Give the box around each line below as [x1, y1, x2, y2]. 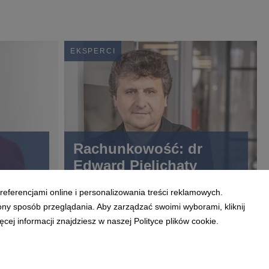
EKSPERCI [70, 46, 116, 55]
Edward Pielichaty [73, 157, 197, 174]
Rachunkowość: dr [73, 140, 202, 157]
